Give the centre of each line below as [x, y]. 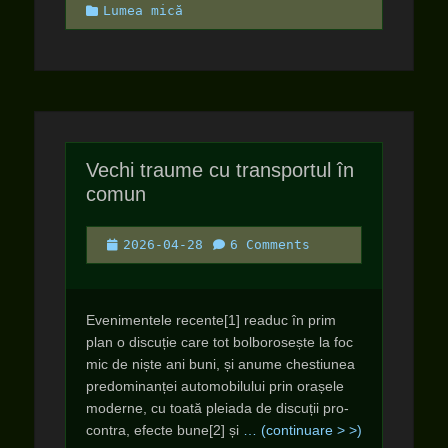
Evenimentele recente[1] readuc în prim [211, 320]
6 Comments [270, 244]
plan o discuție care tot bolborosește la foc [219, 342]
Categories [125, 9]
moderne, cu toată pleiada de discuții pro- [217, 408]
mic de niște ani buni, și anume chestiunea [220, 364]
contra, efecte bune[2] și [164, 430]
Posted [130, 243]
